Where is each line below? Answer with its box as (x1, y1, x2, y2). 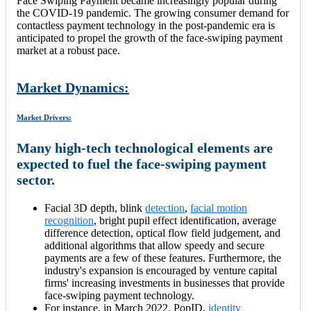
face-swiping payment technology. (44, 289, 194, 301)
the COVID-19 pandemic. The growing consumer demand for (17, 7, 289, 19)
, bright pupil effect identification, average (94, 215, 276, 226)
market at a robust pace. (17, 44, 120, 57)
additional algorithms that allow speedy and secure (44, 239, 264, 251)
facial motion (190, 202, 247, 214)
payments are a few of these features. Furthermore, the (44, 252, 281, 264)
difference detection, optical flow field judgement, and (44, 227, 280, 239)
